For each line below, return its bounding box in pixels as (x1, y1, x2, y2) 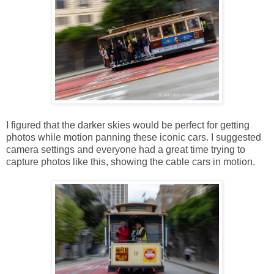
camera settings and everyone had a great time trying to (6, 144, 245, 155)
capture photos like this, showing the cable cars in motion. (6, 156, 255, 167)
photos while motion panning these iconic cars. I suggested (6, 131, 261, 143)
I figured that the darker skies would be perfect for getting (6, 119, 250, 130)
